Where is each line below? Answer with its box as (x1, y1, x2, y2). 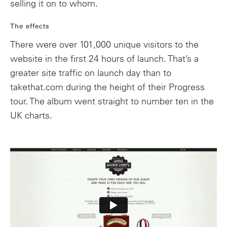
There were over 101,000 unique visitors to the (10, 39, 199, 51)
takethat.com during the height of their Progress (10, 82, 205, 93)
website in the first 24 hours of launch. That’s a (10, 53, 199, 65)
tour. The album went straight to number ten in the (10, 96, 214, 107)
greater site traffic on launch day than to (10, 67, 171, 79)
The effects (10, 22, 50, 30)
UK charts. (10, 110, 52, 122)
